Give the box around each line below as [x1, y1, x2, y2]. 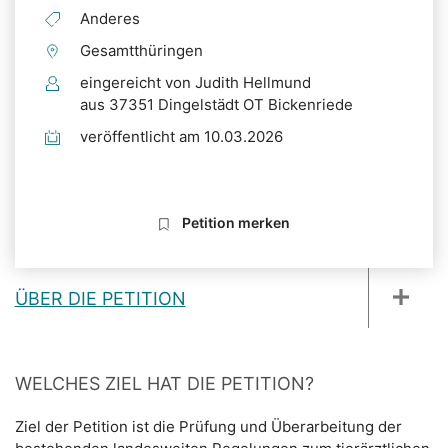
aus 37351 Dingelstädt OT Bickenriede [80, 94, 353, 114]
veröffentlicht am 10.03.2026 [80, 126, 283, 146]
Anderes [80, 8, 140, 28]
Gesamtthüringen [80, 40, 203, 60]
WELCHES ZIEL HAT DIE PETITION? [15, 372, 314, 394]
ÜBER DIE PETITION [14, 287, 186, 309]
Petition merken [181, 213, 290, 231]
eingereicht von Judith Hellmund [80, 72, 311, 92]
